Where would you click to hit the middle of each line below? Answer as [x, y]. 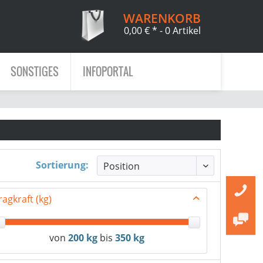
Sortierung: [62, 165]
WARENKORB [162, 18]
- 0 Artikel [180, 31]
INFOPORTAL [108, 72]
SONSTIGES [35, 72]
